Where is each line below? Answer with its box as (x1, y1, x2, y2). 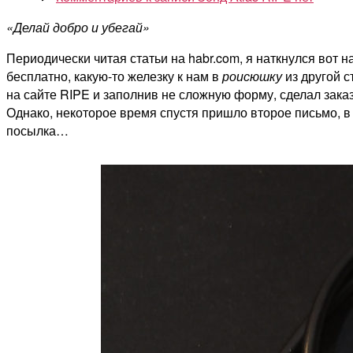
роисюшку (222, 66, 282, 85)
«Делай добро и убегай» (6, 17, 150, 36)
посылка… (6, 121, 69, 139)
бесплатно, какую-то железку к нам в (6, 66, 222, 85)
